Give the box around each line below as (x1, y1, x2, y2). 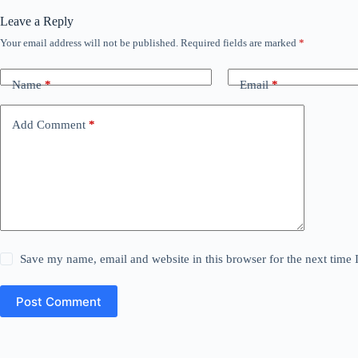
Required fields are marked (181, 37, 299, 50)
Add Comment (12, 117, 86, 131)
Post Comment (16, 293, 101, 309)
